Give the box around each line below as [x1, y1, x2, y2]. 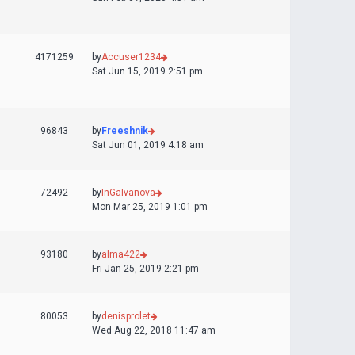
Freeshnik [101, 125, 148, 136]
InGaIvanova [101, 187, 155, 198]
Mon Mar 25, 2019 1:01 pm [92, 201, 208, 212]
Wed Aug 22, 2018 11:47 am [92, 325, 216, 336]
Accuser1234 [101, 52, 161, 63]
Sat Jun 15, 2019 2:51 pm [92, 66, 203, 77]
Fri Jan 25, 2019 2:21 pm [92, 263, 199, 274]
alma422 [101, 249, 140, 260]
